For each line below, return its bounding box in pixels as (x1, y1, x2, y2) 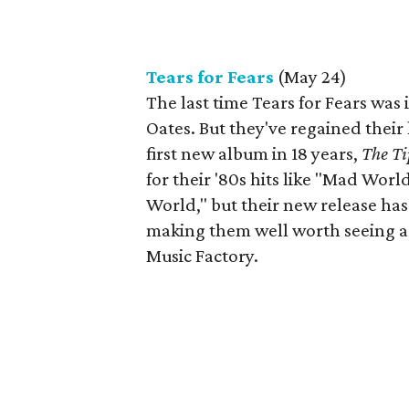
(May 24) (274, 66, 347, 88)
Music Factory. (146, 245, 258, 267)
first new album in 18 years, (146, 142, 362, 164)
